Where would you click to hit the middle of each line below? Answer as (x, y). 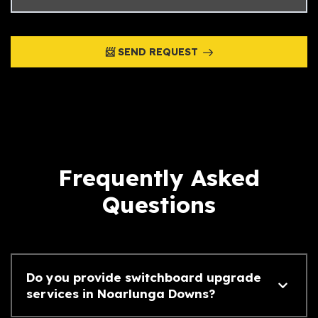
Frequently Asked (159, 178)
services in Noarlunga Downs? (121, 294)
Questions (159, 205)
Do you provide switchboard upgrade (144, 278)
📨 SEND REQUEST (152, 52)
